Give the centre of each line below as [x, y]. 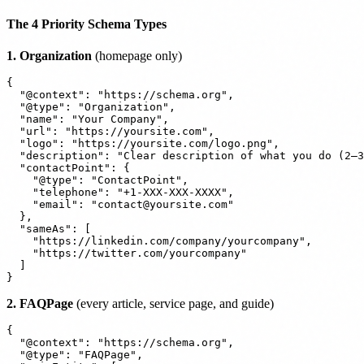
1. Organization [49, 55]
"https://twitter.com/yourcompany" [127, 253]
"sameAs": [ [49, 228]
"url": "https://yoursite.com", [110, 131]
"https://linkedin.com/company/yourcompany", [159, 240]
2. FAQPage [40, 303]
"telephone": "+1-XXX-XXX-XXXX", [120, 192]
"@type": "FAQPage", [75, 354]
